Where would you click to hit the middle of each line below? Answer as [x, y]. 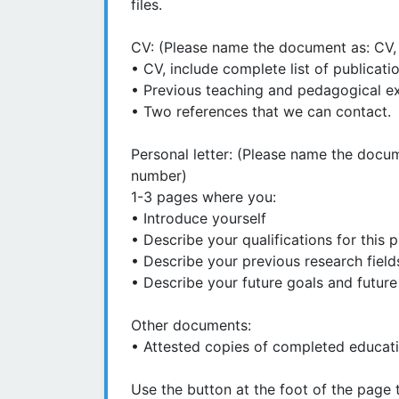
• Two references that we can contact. [261, 112]
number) [159, 176]
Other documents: [191, 326]
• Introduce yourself [199, 219]
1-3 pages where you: [204, 197]
